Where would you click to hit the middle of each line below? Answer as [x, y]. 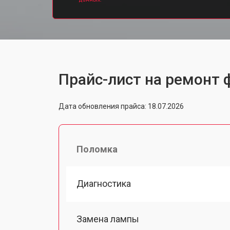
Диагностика [104, 183]
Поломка [97, 149]
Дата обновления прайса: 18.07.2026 [121, 106]
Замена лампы [108, 219]
